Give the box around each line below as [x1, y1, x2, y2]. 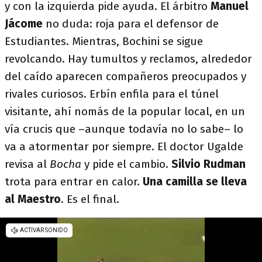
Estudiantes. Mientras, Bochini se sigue [5, 35, 203, 48]
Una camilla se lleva [143, 175, 247, 188]
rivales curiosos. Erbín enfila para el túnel [5, 87, 219, 101]
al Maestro [5, 192, 61, 206]
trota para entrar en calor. [5, 175, 143, 188]
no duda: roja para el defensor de [43, 17, 219, 30]
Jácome [5, 17, 43, 30]
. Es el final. [61, 192, 119, 206]
